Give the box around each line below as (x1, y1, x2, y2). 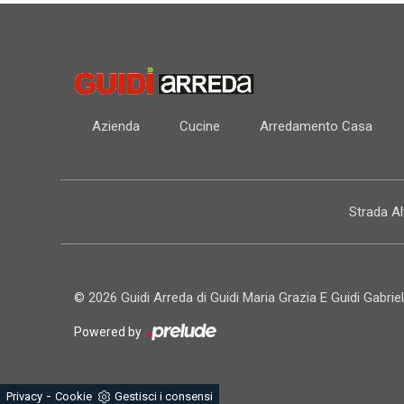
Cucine (179, 117, 221, 134)
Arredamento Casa (260, 117, 373, 134)
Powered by (74, 324, 145, 339)
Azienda (92, 117, 141, 134)
